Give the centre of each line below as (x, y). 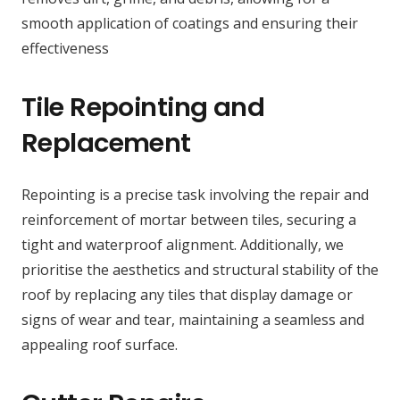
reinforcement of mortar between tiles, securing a (189, 220)
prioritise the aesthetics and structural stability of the (200, 270)
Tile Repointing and (143, 108)
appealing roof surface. (100, 345)
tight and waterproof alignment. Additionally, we (183, 245)
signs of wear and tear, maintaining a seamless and (193, 320)
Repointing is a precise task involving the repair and (195, 195)
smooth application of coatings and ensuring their (190, 24)
